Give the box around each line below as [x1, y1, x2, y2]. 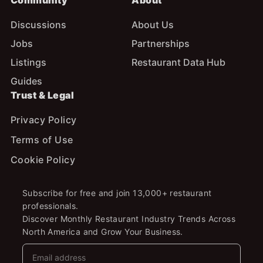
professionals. [22, 201, 79, 211]
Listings [10, 56, 46, 69]
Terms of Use [10, 134, 73, 146]
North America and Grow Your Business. [22, 227, 183, 237]
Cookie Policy [10, 154, 76, 166]
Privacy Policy [10, 114, 77, 126]
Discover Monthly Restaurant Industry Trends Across [22, 214, 235, 224]
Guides [10, 75, 42, 87]
